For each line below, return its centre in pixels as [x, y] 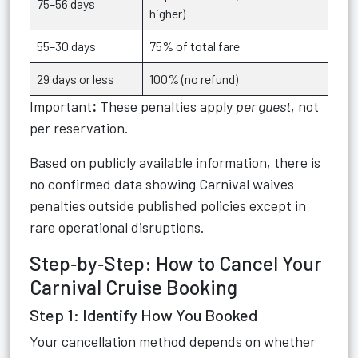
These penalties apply [166, 106]
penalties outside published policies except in [168, 205]
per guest [263, 106]
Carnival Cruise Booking [133, 287]
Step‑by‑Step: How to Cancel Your [176, 263]
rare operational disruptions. [117, 227]
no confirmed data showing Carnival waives [162, 184]
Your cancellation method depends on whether [173, 341]
